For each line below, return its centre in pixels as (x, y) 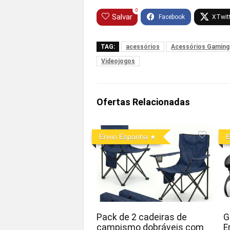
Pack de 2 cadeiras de (142, 217)
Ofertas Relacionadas (143, 102)
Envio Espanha (124, 136)
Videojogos (118, 61)
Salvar (122, 17)
